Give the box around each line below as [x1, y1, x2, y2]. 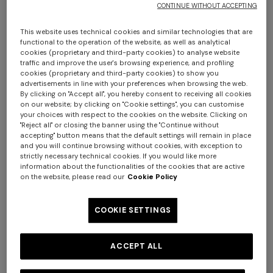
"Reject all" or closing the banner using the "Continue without [20, 120, 219, 130]
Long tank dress [10, 151, 74, 162]
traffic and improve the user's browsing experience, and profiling [20, 58, 235, 68]
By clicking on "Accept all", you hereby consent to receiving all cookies [20, 89, 252, 99]
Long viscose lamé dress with [144, 166, 261, 177]
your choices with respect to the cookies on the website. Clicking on [20, 110, 248, 119]
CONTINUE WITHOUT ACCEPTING [157, 1, 257, 10]
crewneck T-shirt [144, 102, 211, 114]
